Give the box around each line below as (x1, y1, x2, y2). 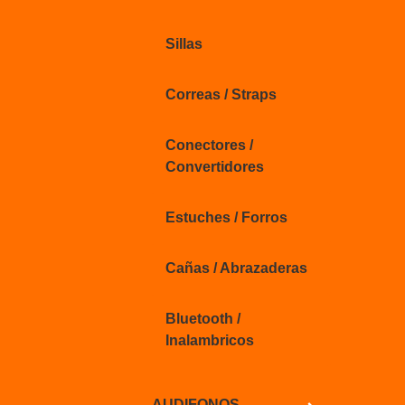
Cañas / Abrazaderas (165, 260, 307, 276)
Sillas (165, 36, 202, 52)
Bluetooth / (165, 311, 240, 326)
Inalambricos (165, 333, 254, 348)
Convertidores (165, 159, 264, 174)
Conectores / (165, 137, 253, 153)
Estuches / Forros (165, 210, 287, 225)
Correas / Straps (165, 87, 277, 102)
